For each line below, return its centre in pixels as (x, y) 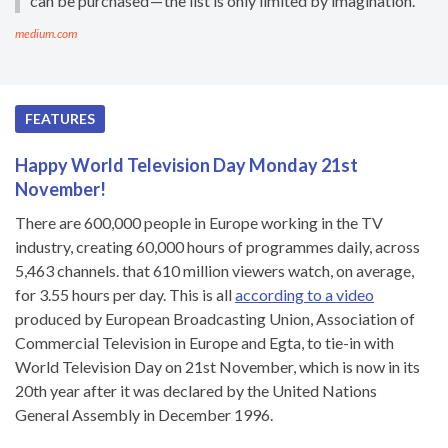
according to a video (304, 294)
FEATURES (60, 118)
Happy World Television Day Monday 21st (186, 164)
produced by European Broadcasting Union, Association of (215, 318)
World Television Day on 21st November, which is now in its (217, 366)
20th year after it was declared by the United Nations (196, 390)
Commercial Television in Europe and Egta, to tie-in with (204, 342)
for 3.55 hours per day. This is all (125, 294)
